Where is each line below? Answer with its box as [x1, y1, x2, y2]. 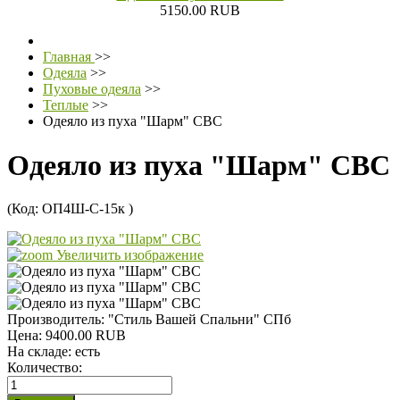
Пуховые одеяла [43, 81, 141, 97]
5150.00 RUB [160, 3, 240, 19]
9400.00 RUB [46, 328, 126, 344]
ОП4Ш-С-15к [42, 201, 129, 217]
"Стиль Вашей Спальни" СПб [108, 312, 291, 328]
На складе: [7, 344, 75, 360]
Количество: [7, 360, 82, 376]
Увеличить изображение [53, 247, 204, 263]
